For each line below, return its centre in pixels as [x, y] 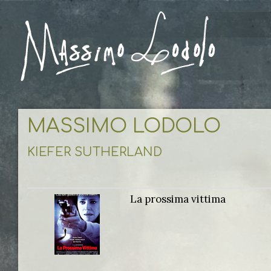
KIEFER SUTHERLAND [95, 152]
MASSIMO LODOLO [124, 126]
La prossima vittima [178, 199]
